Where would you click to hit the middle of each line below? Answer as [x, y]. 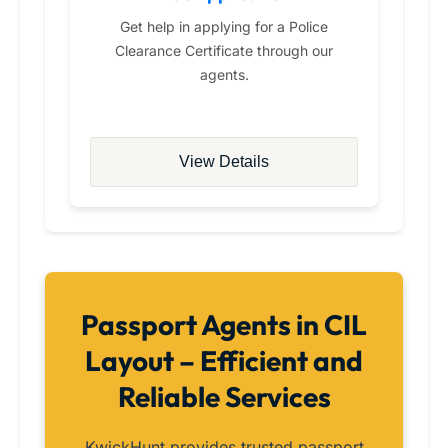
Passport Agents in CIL [224, 325]
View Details [224, 162]
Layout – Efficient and [224, 361]
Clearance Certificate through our [224, 51]
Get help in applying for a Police [224, 27]
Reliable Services [224, 397]
